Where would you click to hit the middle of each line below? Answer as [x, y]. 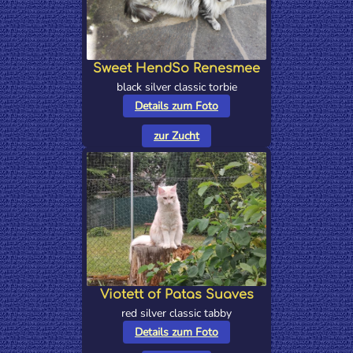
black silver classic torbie [176, 87]
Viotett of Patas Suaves [176, 295]
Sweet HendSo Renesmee [176, 69]
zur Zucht [176, 136]
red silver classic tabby [176, 314]
